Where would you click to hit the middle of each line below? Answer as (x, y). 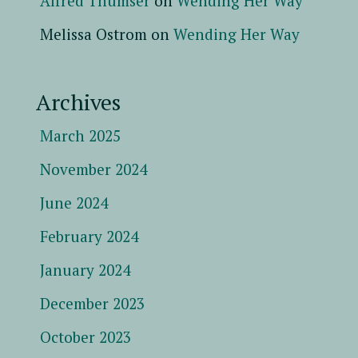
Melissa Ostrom (93, 34)
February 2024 (89, 236)
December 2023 (92, 303)
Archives (78, 101)
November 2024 (93, 169)
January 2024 (85, 269)
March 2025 (80, 135)
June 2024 (74, 202)
